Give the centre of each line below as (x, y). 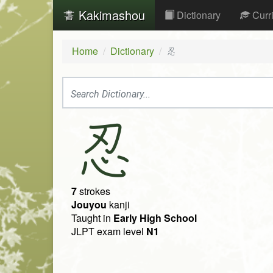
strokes (94, 191)
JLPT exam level (109, 232)
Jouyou (89, 205)
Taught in (92, 218)
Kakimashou (110, 15)
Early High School (155, 218)
